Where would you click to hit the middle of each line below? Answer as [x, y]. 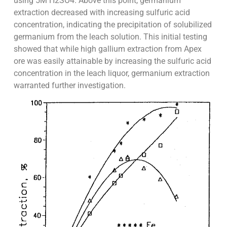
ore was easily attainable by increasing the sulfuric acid [112, 61]
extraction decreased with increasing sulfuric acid [102, 13]
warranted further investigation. [69, 86]
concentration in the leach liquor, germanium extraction [111, 73]
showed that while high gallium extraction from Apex [107, 49]
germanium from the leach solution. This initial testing [110, 37]
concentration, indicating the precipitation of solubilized [112, 25]
